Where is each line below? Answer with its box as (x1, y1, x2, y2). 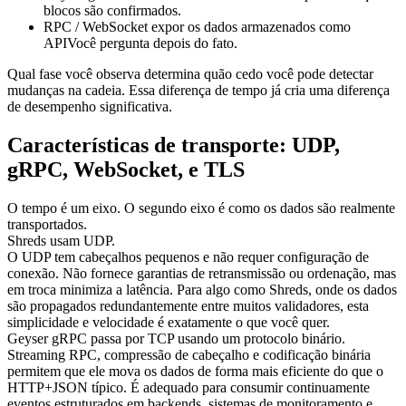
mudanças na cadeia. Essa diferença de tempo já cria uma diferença (7, 82, 390, 98)
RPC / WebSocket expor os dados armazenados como (43, 18, 351, 34)
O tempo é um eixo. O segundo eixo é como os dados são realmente (7, 199, 395, 216)
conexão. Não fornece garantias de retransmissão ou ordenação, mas (7, 265, 396, 281)
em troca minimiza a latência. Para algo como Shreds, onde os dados (7, 281, 397, 297)
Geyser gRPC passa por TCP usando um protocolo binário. (7, 330, 345, 346)
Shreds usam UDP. (7, 232, 115, 248)
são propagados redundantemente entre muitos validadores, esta (7, 297, 369, 314)
